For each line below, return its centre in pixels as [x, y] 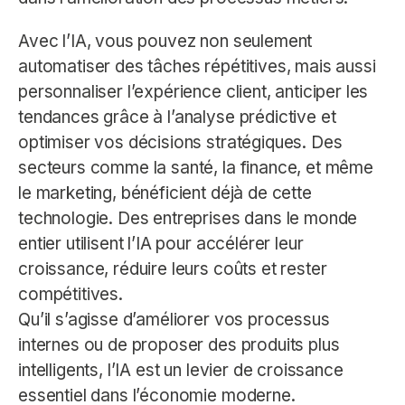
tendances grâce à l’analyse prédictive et [177, 117]
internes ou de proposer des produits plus [179, 344]
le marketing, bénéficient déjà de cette [165, 193]
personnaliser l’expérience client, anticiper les [193, 91]
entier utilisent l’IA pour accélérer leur [161, 243]
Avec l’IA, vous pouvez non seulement [165, 41]
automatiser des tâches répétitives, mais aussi [197, 66]
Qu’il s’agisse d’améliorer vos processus [174, 319]
